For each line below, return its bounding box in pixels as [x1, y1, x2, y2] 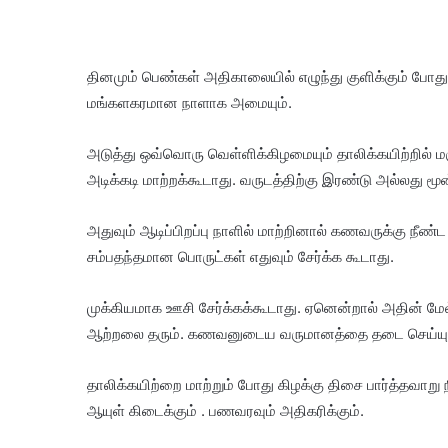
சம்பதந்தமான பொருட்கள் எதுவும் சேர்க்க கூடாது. [87, 247, 394, 266]
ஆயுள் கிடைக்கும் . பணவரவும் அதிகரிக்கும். [87, 401, 364, 420]
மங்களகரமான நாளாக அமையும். [87, 93, 292, 112]
